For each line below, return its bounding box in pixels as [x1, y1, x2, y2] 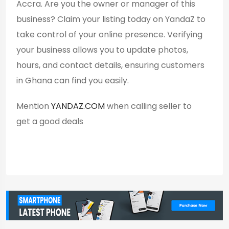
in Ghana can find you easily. [16, 74, 129, 86]
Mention [16, 100, 51, 112]
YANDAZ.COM [51, 100, 105, 112]
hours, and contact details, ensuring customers [16, 59, 204, 71]
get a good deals [16, 115, 83, 127]
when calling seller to [105, 100, 192, 112]
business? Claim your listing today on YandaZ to [16, 13, 205, 25]
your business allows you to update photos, [16, 43, 188, 56]
